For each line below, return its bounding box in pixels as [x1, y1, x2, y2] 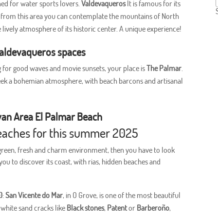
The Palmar [146, 63, 182, 73]
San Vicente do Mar [5, 190, 63, 200]
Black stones [67, 203, 105, 213]
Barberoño [137, 203, 170, 213]
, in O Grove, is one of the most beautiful [63, 190, 181, 200]
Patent [107, 203, 127, 213]
